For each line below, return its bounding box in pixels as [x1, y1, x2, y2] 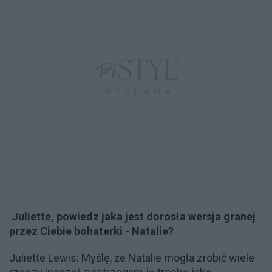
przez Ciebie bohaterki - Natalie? [9, 225, 174, 237]
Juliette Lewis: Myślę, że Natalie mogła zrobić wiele [9, 251, 254, 264]
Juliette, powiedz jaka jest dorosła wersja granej [12, 210, 256, 223]
